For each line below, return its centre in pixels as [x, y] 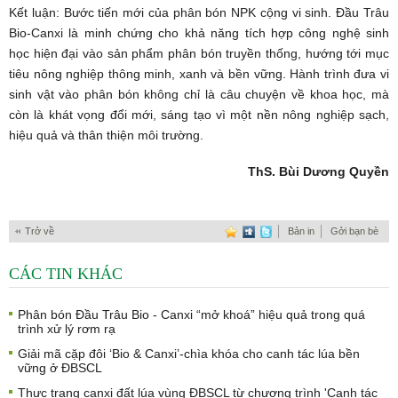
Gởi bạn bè [354, 231]
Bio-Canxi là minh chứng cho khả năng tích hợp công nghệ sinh [199, 33]
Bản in [301, 231]
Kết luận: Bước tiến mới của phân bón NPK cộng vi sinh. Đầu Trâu [199, 12]
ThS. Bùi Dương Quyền [318, 171]
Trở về [40, 231]
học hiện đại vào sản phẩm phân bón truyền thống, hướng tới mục [199, 53]
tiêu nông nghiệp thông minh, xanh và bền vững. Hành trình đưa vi [199, 74]
